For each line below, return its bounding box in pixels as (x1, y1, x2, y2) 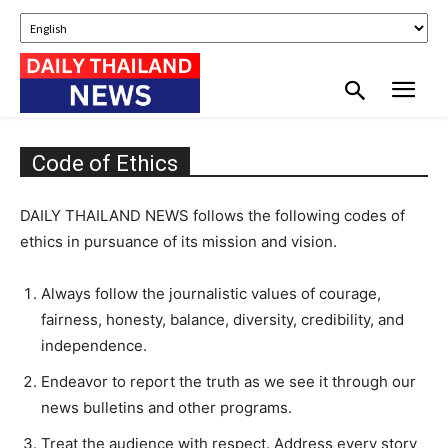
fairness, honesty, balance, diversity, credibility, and (41, 309, 404, 329)
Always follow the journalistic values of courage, (41, 283, 381, 303)
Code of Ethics (32, 150, 178, 176)
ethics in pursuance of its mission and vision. (20, 231, 337, 251)
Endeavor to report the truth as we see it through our (41, 371, 416, 391)
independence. (41, 335, 147, 355)
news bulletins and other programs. (41, 397, 292, 417)
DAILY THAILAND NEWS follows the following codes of (20, 205, 405, 225)
